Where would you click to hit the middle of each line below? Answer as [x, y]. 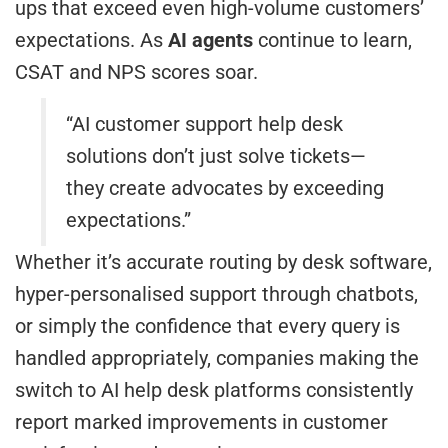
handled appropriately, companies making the [217, 357]
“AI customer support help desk [205, 123]
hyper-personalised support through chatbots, [216, 293]
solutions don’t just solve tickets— [216, 155]
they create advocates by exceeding [225, 187]
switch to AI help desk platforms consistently [214, 389]
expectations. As [91, 39]
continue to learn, [332, 39]
